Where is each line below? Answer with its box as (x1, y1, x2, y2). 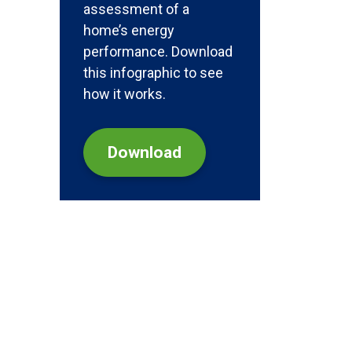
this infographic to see (83, 64, 223, 81)
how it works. (83, 86, 166, 102)
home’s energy (83, 22, 174, 38)
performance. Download (83, 43, 233, 60)
